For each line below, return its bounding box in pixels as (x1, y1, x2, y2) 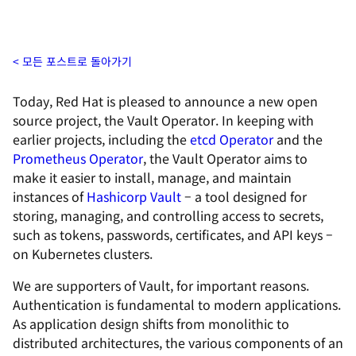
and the (273, 130, 323, 149)
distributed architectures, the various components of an (13, 333, 343, 352)
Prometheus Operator (13, 149, 143, 168)
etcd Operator (190, 130, 273, 149)
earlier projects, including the (13, 130, 190, 149)
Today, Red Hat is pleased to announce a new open (13, 91, 318, 110)
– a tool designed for (181, 187, 307, 206)
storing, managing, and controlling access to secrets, (13, 206, 323, 225)
